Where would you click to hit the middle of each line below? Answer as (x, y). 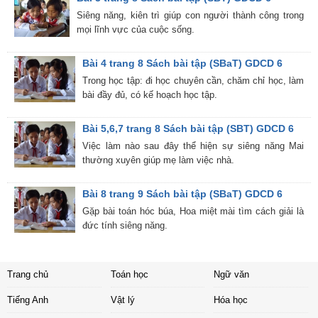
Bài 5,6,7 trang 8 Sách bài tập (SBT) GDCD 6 (188, 129)
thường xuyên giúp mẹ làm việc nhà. (159, 160)
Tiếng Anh (28, 300)
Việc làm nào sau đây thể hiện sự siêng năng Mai (193, 146)
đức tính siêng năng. (125, 226)
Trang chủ (28, 275)
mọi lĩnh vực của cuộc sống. (135, 30)
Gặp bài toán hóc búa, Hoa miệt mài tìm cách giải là (193, 212)
